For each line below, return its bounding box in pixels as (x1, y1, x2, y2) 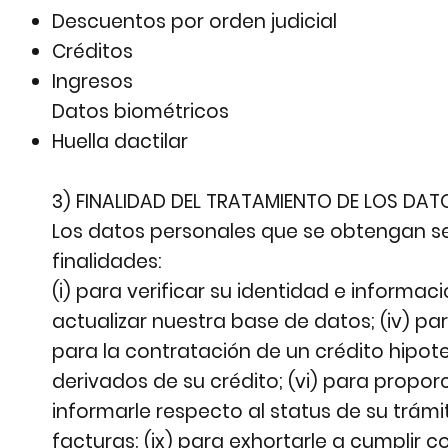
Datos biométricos (52, 98, 230, 126)
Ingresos (52, 68, 134, 96)
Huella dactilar (52, 128, 189, 156)
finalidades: (52, 248, 162, 276)
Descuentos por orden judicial (52, 8, 338, 36)
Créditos (52, 38, 134, 66)
